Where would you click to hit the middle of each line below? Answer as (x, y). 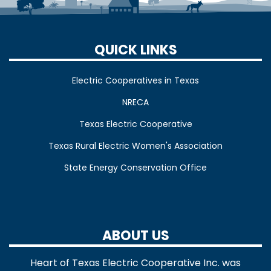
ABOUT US (135, 236)
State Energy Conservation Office (135, 168)
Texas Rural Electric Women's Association (135, 146)
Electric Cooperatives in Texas (135, 81)
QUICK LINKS (135, 50)
